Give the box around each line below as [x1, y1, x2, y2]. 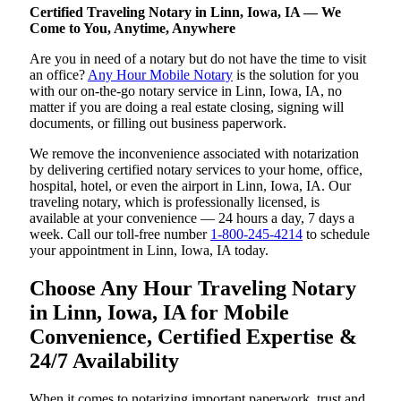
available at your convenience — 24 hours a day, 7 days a [30, 210, 354, 226]
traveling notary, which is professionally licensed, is [30, 194, 320, 209]
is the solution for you [233, 67, 359, 82]
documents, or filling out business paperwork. [30, 115, 286, 131]
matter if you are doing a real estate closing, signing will [30, 99, 344, 115]
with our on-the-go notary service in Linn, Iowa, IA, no [30, 83, 342, 98]
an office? [30, 67, 88, 82]
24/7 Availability [30, 348, 179, 372]
